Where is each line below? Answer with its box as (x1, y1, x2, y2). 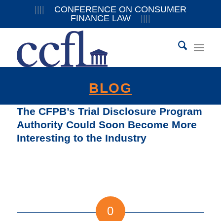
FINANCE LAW (70, 13, 141, 23)
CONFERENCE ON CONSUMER (44, 4, 186, 14)
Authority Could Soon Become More (16, 119, 197, 130)
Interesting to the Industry (16, 132, 147, 144)
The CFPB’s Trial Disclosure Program (16, 106, 202, 117)
